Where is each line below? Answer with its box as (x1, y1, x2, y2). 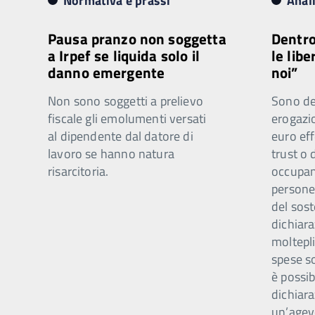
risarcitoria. (48, 162, 109, 181)
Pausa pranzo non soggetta (48, 27, 226, 50)
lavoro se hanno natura (48, 144, 174, 163)
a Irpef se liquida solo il (48, 44, 200, 67)
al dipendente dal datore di (48, 127, 193, 146)
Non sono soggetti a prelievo (48, 91, 204, 110)
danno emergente (48, 61, 165, 84)
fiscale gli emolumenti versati (48, 109, 207, 128)
